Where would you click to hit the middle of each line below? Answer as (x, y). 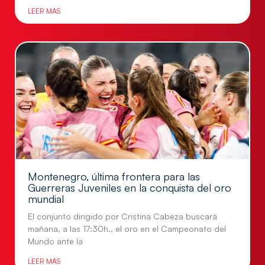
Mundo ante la (55, 241)
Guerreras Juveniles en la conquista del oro (130, 188)
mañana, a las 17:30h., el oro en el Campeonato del (127, 229)
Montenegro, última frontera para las (114, 176)
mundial (46, 199)
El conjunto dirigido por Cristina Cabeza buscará (122, 216)
